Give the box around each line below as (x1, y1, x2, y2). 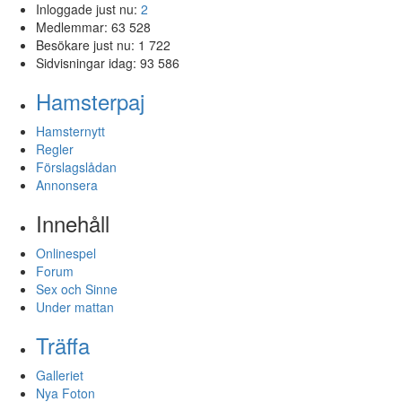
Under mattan (36, 297, 114, 316)
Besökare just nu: (36, 35, 138, 54)
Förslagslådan (36, 157, 117, 176)
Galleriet (36, 365, 83, 384)
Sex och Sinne (36, 279, 118, 298)
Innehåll (36, 206, 109, 239)
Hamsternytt (36, 121, 105, 140)
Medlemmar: (36, 17, 111, 36)
